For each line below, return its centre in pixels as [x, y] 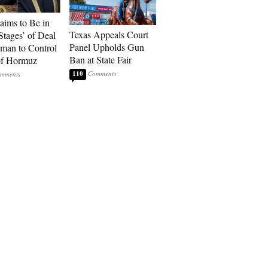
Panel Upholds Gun [107, 47]
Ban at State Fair [100, 60]
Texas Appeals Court [109, 34]
